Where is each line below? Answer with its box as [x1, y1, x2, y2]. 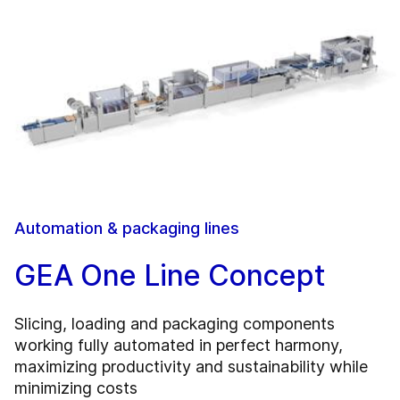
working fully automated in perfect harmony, [14, 336, 343, 355]
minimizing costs [14, 379, 137, 398]
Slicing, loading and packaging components [14, 314, 335, 334]
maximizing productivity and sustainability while [14, 357, 368, 377]
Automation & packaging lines [14, 219, 239, 238]
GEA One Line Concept [14, 258, 325, 294]
